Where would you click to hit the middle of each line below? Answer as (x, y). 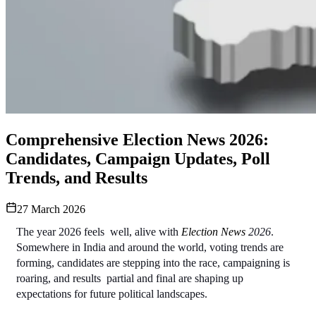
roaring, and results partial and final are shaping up (130, 278)
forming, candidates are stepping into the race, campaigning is (153, 262)
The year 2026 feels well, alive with (99, 231)
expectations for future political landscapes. (113, 293)
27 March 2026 (51, 209)
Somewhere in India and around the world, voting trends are (150, 247)
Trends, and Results (77, 177)
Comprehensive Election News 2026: (137, 139)
